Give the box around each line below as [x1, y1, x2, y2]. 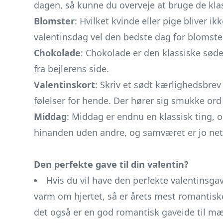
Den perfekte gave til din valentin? [34, 158, 189, 170]
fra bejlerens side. [34, 63, 109, 75]
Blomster [34, 15, 75, 27]
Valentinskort [34, 79, 95, 91]
